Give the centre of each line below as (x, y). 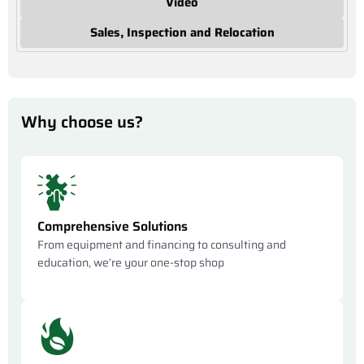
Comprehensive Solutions (113, 226)
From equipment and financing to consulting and (162, 244)
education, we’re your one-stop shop (131, 262)
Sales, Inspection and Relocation (182, 32)
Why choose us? (82, 121)
